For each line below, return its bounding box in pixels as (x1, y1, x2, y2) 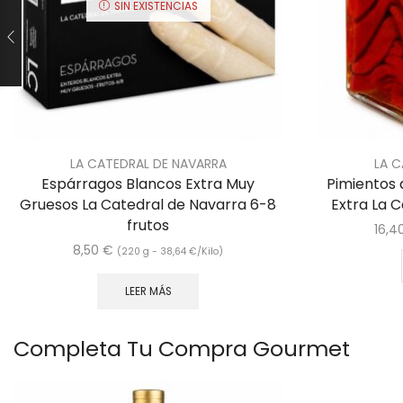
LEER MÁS (124, 284, 172, 300)
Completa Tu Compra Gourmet (13, 333, 350, 363)
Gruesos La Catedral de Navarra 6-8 (20, 194, 277, 216)
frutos (127, 215, 170, 237)
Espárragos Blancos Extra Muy (41, 174, 255, 195)
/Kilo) (197, 245, 224, 259)
